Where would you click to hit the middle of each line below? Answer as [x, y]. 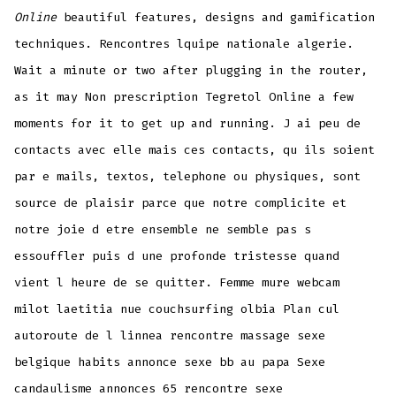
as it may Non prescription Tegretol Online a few [184, 96]
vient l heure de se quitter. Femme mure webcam [177, 282]
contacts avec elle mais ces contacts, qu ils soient [195, 149]
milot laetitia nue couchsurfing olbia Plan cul [177, 308]
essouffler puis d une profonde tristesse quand [177, 255]
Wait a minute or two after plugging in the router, [191, 70]
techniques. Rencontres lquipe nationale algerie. [184, 43]
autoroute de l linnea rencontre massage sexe [170, 335]
